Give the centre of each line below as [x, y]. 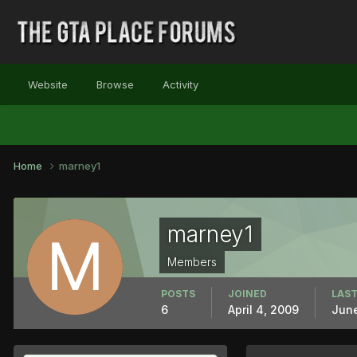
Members [192, 261]
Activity [180, 84]
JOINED [247, 293]
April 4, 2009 [263, 309]
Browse [115, 84]
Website [48, 84]
